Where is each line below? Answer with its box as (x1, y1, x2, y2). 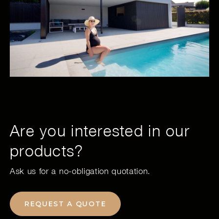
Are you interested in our (10, 121, 190, 140)
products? (10, 141, 84, 160)
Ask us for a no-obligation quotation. (10, 166, 151, 176)
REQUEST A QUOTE (24, 199, 107, 208)
